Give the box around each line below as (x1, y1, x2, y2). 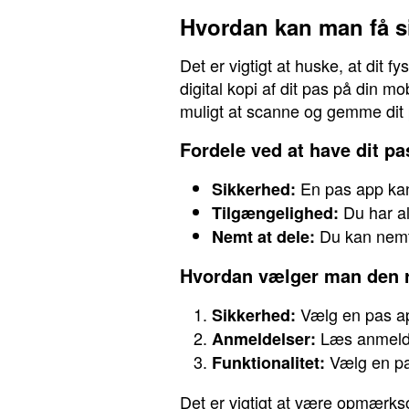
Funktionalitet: (212, 351, 325, 374)
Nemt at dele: (212, 225, 315, 248)
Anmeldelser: (212, 327, 316, 351)
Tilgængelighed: (212, 201, 339, 225)
